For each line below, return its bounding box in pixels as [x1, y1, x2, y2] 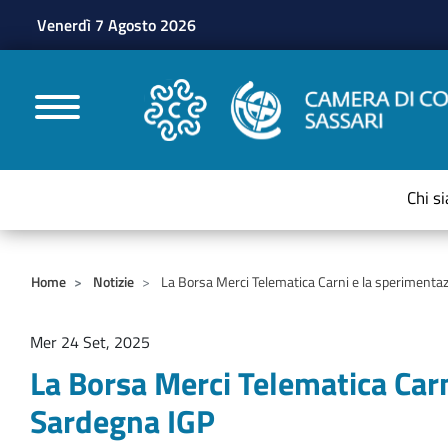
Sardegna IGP [30, 397, 215, 445]
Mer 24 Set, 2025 [30, 330, 150, 354]
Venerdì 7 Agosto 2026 [37, 13, 196, 37]
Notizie [93, 271, 134, 292]
